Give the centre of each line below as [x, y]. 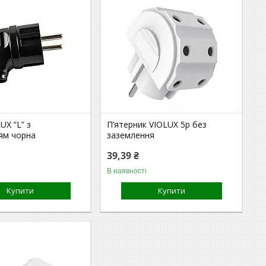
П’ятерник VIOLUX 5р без [157, 124]
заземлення [131, 135]
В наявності [127, 171]
